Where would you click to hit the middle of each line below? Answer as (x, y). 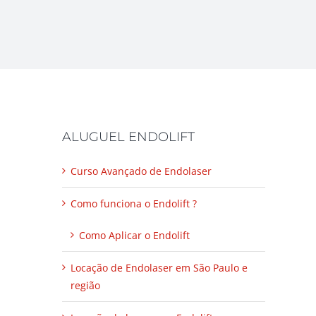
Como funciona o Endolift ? (134, 203)
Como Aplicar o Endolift (134, 235)
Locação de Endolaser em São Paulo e (159, 267)
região (85, 285)
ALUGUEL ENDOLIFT (128, 136)
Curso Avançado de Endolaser (141, 171)
